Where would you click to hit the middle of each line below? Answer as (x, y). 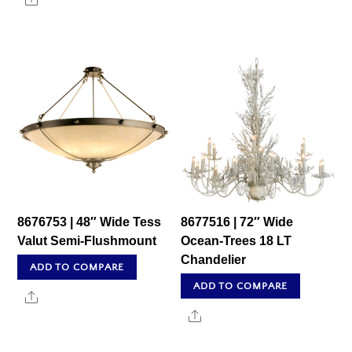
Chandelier (214, 259)
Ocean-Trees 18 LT (236, 240)
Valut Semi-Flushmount (87, 240)
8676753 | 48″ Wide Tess (90, 222)
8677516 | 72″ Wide (237, 222)
